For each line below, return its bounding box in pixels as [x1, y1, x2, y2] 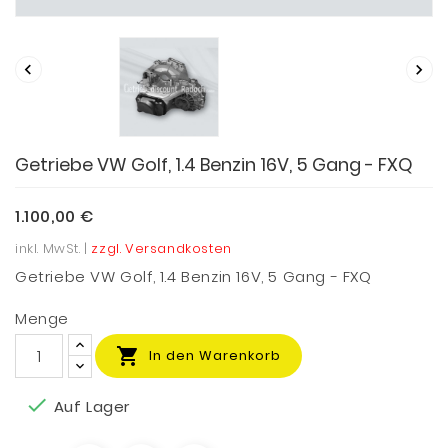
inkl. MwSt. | [15, 239, 92, 258]
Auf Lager [49, 396, 130, 418]
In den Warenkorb [149, 345, 281, 365]
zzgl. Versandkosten [91, 239, 232, 258]
